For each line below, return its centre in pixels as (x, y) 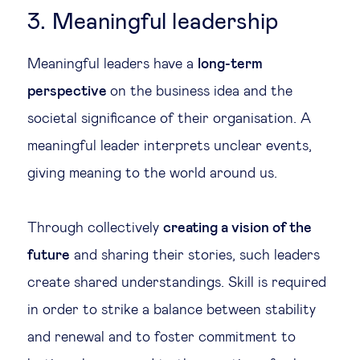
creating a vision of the (237, 228)
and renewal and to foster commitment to (162, 337)
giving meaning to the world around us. (152, 174)
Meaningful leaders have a (112, 64)
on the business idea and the (201, 92)
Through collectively (95, 228)
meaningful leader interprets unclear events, (170, 146)
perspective (69, 92)
